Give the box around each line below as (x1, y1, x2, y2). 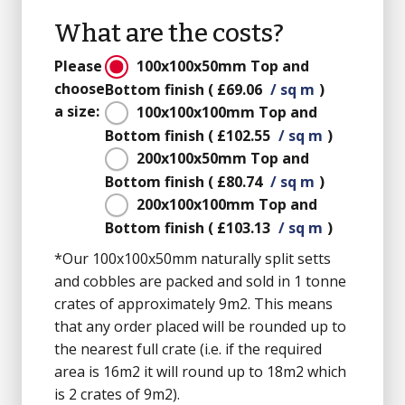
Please (54, 55, 102, 76)
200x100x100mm (137, 193, 259, 214)
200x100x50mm (137, 147, 250, 168)
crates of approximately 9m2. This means (54, 293, 333, 314)
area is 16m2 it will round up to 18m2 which (54, 361, 346, 381)
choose (54, 78, 105, 99)
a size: (54, 100, 99, 121)
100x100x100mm (137, 101, 259, 122)
